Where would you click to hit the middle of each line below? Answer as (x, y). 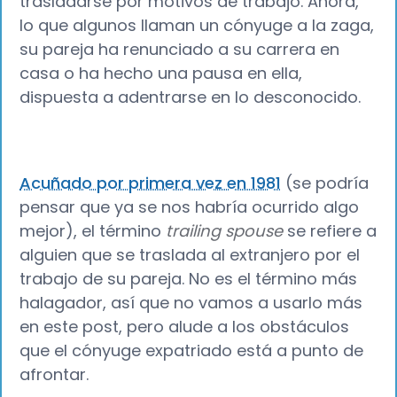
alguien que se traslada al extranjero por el (190, 255)
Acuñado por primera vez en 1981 (151, 183)
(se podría (325, 183)
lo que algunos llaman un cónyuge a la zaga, (197, 25)
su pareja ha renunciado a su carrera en (180, 49)
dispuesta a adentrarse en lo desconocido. (191, 97)
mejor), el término (91, 231)
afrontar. (54, 375)
